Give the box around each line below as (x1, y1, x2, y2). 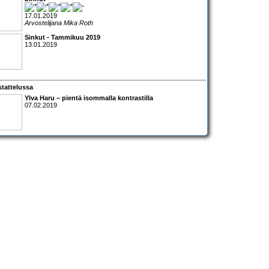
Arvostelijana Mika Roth (25, 19, 93, 27)
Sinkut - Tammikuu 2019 (25, 34, 100, 41)
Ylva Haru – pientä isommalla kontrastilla (25, 94, 153, 101)
